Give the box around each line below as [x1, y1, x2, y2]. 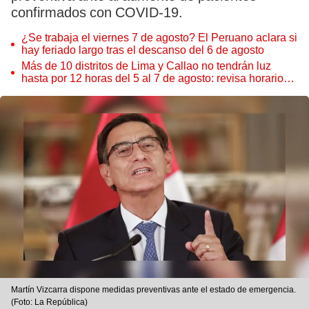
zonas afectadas [21, 84, 101, 97]
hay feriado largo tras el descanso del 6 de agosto [21, 43, 264, 57]
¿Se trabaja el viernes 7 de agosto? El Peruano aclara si [21, 31, 297, 44]
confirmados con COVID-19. [11, 4, 183, 21]
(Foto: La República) [11, 297, 88, 308]
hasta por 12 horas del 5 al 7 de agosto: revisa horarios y [21, 72, 297, 85]
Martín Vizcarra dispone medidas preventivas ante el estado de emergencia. [11, 285, 296, 295]
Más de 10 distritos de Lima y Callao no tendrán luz [21, 59, 271, 72]
